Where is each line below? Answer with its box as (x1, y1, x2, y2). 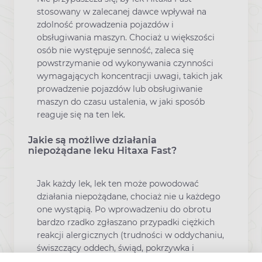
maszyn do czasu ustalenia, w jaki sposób (37, 96, 205, 107)
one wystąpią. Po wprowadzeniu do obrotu (37, 204, 211, 215)
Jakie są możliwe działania (28, 135, 157, 146)
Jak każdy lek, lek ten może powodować (37, 178, 199, 189)
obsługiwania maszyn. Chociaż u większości (37, 32, 215, 43)
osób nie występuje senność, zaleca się (37, 44, 194, 56)
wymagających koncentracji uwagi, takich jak (37, 70, 222, 81)
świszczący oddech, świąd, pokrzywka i (37, 243, 194, 253)
